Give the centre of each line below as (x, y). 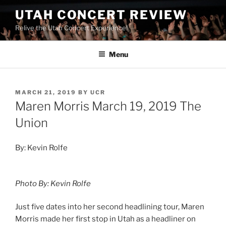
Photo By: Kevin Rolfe (53, 183)
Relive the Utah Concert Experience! (71, 28)
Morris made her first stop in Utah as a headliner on (105, 219)
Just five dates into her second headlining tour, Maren (110, 207)
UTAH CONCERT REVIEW (101, 15)
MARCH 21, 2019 (46, 92)
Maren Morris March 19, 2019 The (108, 106)
